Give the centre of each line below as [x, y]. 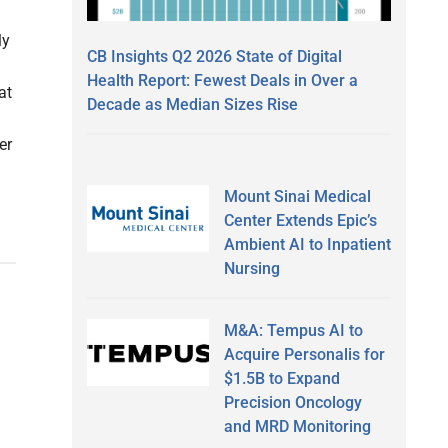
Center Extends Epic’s [300, 220]
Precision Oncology [292, 402]
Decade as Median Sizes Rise [192, 104]
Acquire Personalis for [304, 354]
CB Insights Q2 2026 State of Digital [214, 56]
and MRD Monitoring [297, 426]
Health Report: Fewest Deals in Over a [222, 80]
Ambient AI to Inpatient [307, 244]
